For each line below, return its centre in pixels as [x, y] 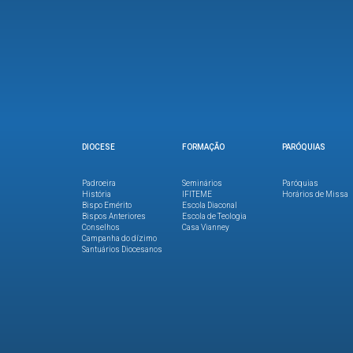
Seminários [202, 183]
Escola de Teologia [214, 216]
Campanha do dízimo [119, 238]
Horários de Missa [315, 194]
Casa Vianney [206, 227]
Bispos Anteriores [114, 216]
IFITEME [197, 194]
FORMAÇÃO [203, 147]
